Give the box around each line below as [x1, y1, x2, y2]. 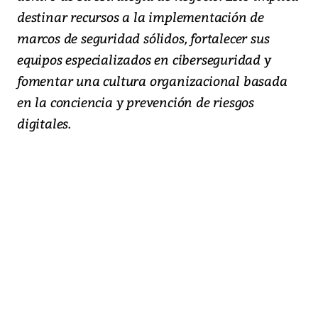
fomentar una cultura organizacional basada [17, 71, 287, 89]
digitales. [17, 114, 72, 132]
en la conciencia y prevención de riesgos [17, 92, 254, 111]
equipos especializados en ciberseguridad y [17, 50, 271, 68]
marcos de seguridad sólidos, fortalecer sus [17, 28, 270, 47]
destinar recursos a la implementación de [17, 7, 264, 26]
